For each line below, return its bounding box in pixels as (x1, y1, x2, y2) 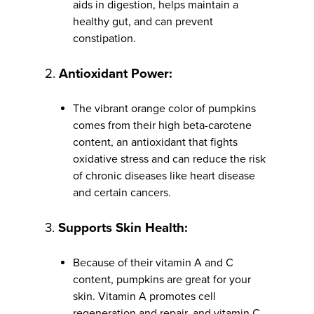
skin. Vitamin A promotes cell (73, 289, 216, 303)
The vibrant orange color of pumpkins (73, 101, 256, 116)
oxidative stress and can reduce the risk (73, 151, 266, 166)
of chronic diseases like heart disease (73, 168, 255, 183)
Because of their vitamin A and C (73, 255, 233, 270)
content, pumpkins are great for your (73, 272, 251, 287)
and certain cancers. (73, 185, 171, 200)
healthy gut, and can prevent (73, 14, 213, 29)
